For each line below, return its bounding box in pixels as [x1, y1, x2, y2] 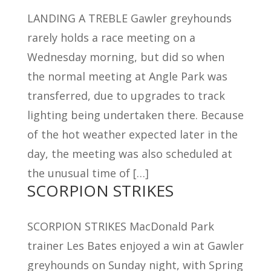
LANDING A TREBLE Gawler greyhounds [27, 11, 232, 25]
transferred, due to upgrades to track [27, 88, 225, 103]
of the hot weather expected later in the [27, 127, 238, 142]
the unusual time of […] [27, 166, 149, 180]
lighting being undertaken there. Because [27, 108, 244, 122]
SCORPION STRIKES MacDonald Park [27, 219, 214, 233]
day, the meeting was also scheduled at [27, 146, 232, 161]
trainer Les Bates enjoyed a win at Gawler [27, 238, 244, 253]
